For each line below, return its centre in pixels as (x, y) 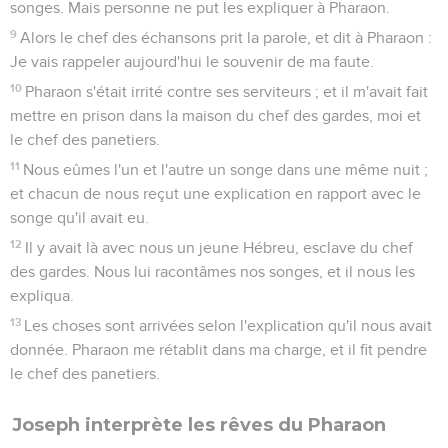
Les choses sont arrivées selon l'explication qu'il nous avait (228, 325)
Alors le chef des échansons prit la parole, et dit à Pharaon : (226, 37)
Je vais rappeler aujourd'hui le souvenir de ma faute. (192, 61)
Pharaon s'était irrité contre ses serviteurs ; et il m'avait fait (227, 91)
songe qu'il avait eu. (79, 217)
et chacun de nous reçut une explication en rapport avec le (215, 193)
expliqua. (42, 295)
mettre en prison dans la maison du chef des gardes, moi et (215, 115)
